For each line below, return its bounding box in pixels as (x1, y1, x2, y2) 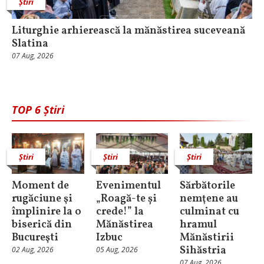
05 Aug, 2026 (95, 244, 138, 255)
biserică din (12, 217, 72, 232)
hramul (180, 217, 217, 232)
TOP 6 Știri (12, 103, 64, 117)
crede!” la (95, 204, 144, 219)
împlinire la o (12, 204, 81, 219)
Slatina (12, 37, 48, 51)
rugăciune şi (12, 191, 72, 206)
